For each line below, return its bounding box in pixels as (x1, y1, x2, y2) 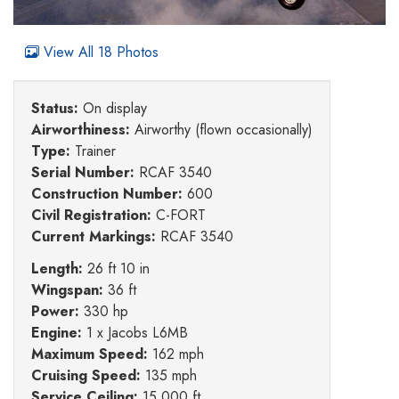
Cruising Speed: (31, 365, 141, 387)
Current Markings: (31, 226, 156, 248)
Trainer (70, 141, 116, 162)
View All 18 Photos (39, 42, 159, 63)
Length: (31, 258, 83, 280)
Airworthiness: (31, 119, 130, 141)
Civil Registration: (31, 205, 151, 226)
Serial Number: (31, 162, 134, 183)
